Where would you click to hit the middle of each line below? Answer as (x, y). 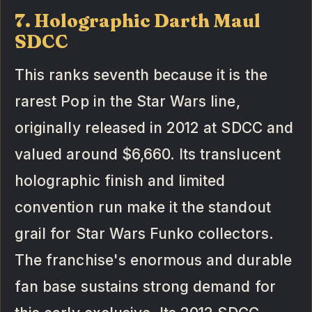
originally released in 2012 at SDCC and (154, 127)
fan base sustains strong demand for (145, 286)
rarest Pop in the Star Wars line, (127, 101)
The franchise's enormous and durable (153, 260)
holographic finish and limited (120, 180)
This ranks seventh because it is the (141, 75)
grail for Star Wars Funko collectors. (144, 233)
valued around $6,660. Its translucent (148, 154)
